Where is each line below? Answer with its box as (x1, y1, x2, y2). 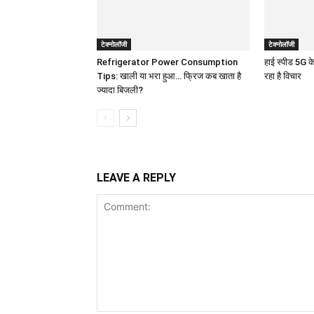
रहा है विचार (264, 70, 301, 81)
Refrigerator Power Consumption (97, 56, 238, 67)
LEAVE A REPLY (97, 170, 176, 184)
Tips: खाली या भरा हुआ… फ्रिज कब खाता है (97, 70, 241, 81)
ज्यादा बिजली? (97, 84, 143, 95)
